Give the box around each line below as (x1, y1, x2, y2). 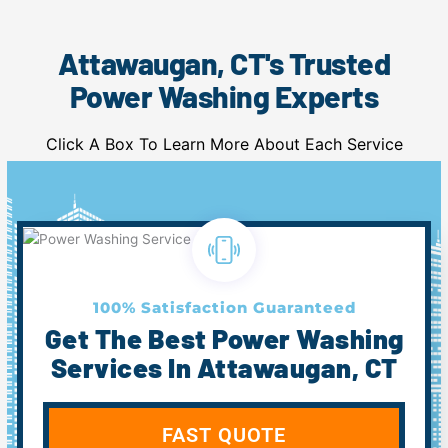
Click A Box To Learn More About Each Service (45, 133, 403, 154)
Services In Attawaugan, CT (50, 351, 398, 384)
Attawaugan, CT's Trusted (58, 44, 390, 81)
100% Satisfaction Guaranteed (92, 298, 356, 318)
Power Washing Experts (69, 77, 379, 114)
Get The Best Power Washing (44, 322, 404, 355)
